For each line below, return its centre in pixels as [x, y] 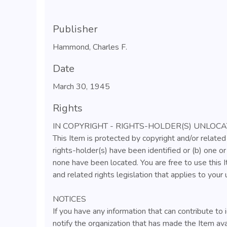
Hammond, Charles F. [90, 47]
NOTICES [69, 199]
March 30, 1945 [81, 87]
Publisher [75, 29]
